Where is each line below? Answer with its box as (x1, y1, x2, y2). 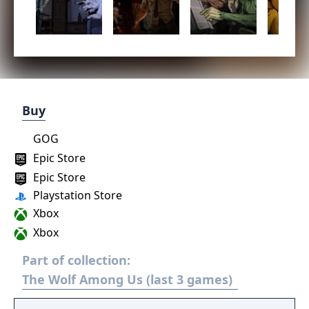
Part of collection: (22, 252, 130, 268)
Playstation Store (30, 188, 122, 203)
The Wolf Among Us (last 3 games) (22, 271, 232, 288)
